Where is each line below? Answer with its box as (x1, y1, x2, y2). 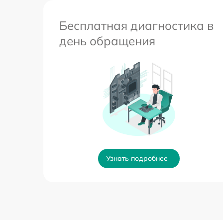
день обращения (59, 33, 155, 49)
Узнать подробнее (106, 154, 168, 163)
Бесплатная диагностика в (59, 18, 214, 33)
